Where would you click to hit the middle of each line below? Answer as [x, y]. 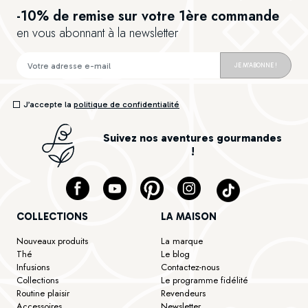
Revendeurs [183, 293]
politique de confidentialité [126, 104]
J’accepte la [48, 104]
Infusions [33, 267]
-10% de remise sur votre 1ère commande [148, 16]
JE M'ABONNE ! [256, 65]
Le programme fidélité [205, 280]
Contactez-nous [190, 267]
